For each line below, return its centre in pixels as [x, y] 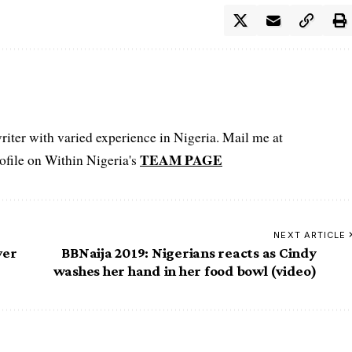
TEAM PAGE [181, 159]
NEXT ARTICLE [310, 235]
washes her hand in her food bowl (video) [185, 270]
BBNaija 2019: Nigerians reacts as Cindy [189, 252]
